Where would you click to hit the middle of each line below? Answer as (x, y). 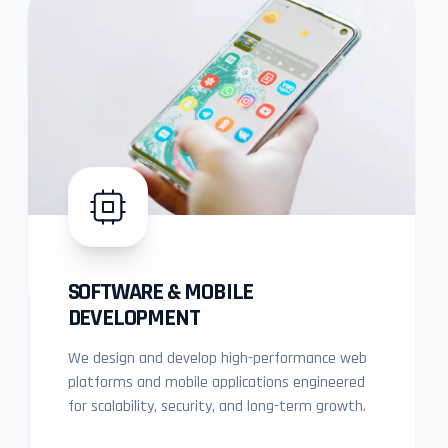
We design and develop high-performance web (217, 358)
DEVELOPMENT (133, 318)
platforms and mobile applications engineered (216, 382)
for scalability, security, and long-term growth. (216, 406)
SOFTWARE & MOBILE (160, 292)
